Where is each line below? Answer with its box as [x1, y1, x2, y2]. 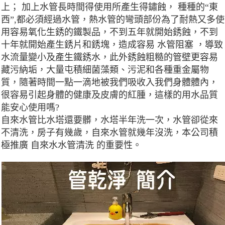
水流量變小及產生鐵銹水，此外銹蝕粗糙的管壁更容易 [1, 52, 218, 63]
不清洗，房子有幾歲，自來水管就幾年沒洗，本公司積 [1, 128, 218, 138]
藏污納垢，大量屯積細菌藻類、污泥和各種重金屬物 [1, 65, 209, 75]
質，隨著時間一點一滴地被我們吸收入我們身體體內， [1, 77, 218, 88]
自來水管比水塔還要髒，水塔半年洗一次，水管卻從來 [1, 115, 218, 126]
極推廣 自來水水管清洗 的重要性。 [1, 140, 142, 151]
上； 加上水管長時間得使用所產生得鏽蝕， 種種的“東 [1, 2, 218, 13]
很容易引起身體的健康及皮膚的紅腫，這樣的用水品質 [1, 90, 218, 100]
